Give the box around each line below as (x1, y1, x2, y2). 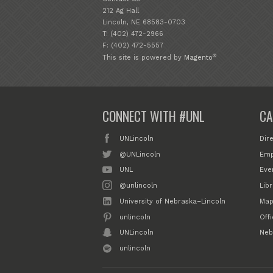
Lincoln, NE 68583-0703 (102, 18, 185, 26)
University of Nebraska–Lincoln (119, 197, 226, 205)
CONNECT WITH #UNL (102, 106, 205, 126)
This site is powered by (102, 54, 184, 62)
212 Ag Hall (102, 6, 139, 15)
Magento (184, 54, 213, 62)
